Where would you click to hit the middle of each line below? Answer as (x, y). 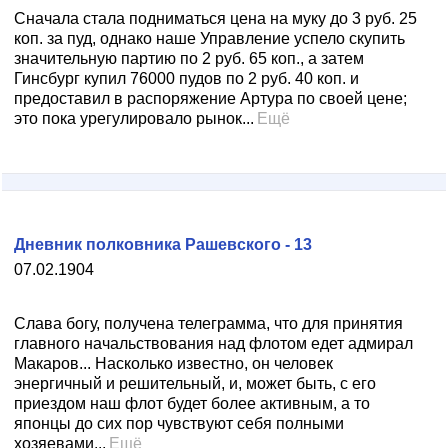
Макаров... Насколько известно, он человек (173, 363)
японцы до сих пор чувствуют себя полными (179, 423)
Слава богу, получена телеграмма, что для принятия (208, 323)
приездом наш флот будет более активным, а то (192, 403)
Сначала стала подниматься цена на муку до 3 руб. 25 (215, 18)
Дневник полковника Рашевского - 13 (163, 244)
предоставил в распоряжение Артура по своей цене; (210, 98)
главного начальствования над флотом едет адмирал (213, 343)
